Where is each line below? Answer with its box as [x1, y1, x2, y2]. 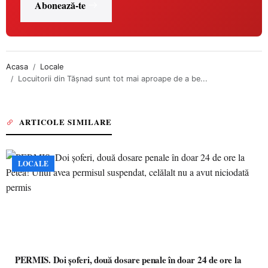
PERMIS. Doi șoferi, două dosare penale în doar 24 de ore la [15, 253, 242, 266]
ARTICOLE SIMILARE [19, 116, 112, 127]
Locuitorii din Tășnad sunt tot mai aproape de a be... [18, 74, 208, 83]
